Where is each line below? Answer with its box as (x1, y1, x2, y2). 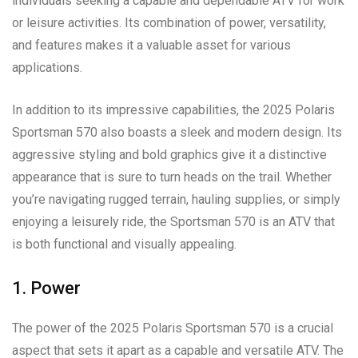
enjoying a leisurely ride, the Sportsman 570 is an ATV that (12, 213, 335, 229)
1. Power (12, 277, 81, 298)
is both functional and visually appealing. (12, 236, 237, 252)
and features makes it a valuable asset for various (12, 37, 291, 53)
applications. (12, 59, 82, 75)
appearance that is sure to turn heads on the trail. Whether (12, 169, 332, 185)
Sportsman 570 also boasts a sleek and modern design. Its (12, 124, 342, 140)
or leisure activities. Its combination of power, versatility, (12, 14, 326, 30)
